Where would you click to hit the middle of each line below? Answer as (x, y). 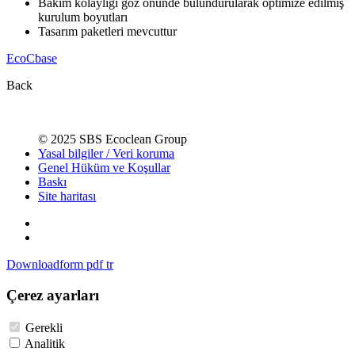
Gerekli (44, 327)
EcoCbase (32, 59)
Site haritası (67, 197)
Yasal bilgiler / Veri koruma (106, 154)
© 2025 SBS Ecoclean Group (113, 139)
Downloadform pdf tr (60, 265)
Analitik (45, 343)
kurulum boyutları (83, 17)
